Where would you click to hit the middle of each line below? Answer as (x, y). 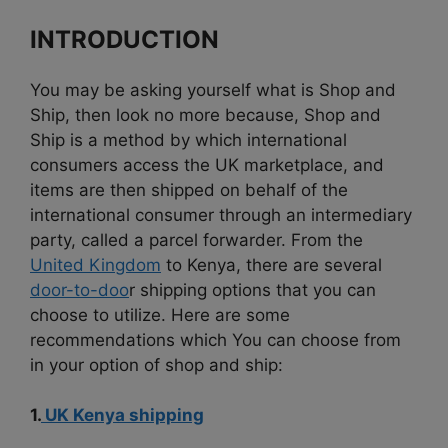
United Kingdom (95, 264)
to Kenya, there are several (271, 264)
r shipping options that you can (252, 289)
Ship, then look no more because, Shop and (205, 114)
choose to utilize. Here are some (160, 314)
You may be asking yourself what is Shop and (213, 89)
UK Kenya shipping (122, 415)
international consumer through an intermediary (221, 214)
